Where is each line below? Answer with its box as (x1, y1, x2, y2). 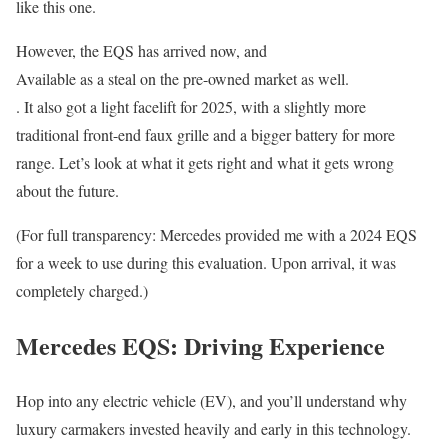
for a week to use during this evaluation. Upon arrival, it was (16, 252, 396, 274)
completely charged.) (16, 280, 148, 302)
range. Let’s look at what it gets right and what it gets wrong (16, 152, 394, 174)
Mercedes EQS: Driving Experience (16, 328, 385, 364)
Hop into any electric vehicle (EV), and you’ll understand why (16, 390, 407, 412)
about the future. (16, 180, 119, 202)
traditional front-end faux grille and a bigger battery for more (16, 124, 395, 146)
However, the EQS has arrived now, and (16, 40, 267, 62)
